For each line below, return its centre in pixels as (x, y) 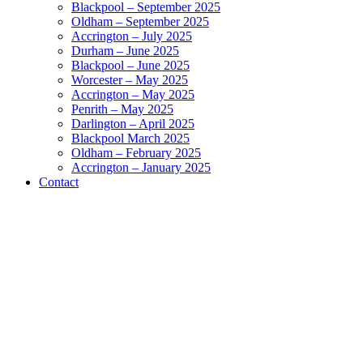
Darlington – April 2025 (133, 124)
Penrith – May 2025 (122, 109)
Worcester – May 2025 (130, 80)
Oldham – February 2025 (136, 153)
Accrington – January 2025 (141, 167)
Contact (59, 182)
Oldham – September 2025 (140, 21)
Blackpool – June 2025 (130, 65)
